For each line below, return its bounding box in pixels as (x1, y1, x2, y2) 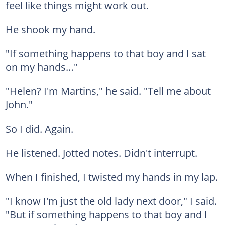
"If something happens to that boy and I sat (5, 46, 206, 60)
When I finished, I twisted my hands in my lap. (5, 169, 218, 184)
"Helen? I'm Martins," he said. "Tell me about (5, 83, 211, 98)
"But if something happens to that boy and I (5, 207, 207, 221)
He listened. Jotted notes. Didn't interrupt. (5, 145, 197, 160)
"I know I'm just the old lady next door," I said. (5, 193, 217, 208)
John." (5, 97, 33, 111)
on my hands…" (5, 59, 78, 74)
